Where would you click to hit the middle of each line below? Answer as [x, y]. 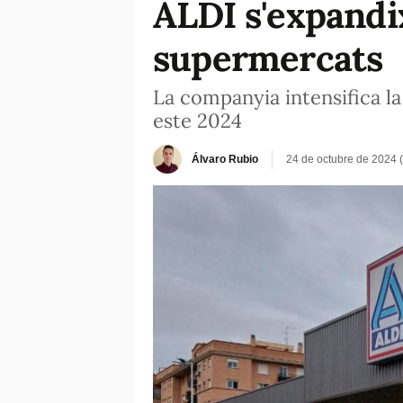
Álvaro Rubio [225, 159]
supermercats [268, 58]
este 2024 [197, 121]
